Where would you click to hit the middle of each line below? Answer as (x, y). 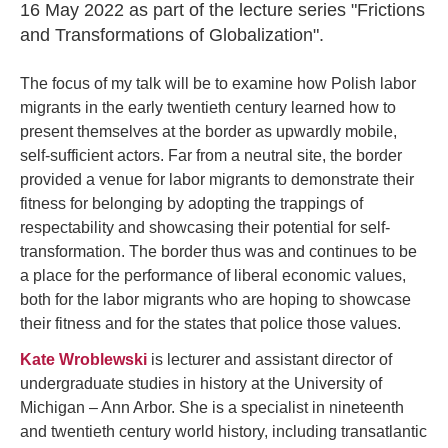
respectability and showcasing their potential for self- (205, 227)
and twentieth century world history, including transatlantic (223, 431)
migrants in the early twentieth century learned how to (208, 107)
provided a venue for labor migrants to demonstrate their (217, 179)
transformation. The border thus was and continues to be (218, 251)
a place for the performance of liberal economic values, (213, 275)
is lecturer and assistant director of (269, 359)
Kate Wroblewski (83, 359)
